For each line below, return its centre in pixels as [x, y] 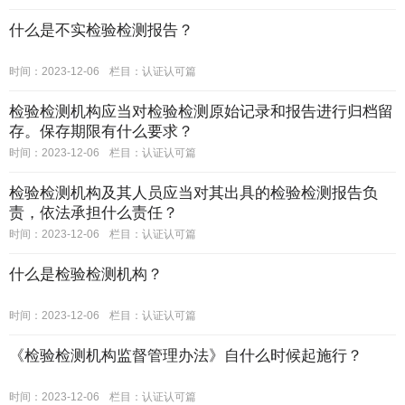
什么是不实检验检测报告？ [101, 30]
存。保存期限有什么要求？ [101, 132]
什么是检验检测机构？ [86, 274]
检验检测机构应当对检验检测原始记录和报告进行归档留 [201, 112]
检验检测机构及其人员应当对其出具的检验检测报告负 [193, 193]
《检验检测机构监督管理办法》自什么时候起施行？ [186, 356]
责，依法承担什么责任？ [94, 213]
